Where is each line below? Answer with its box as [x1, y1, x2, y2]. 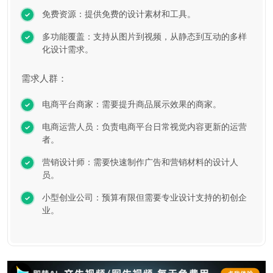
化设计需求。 [42, 43, 93, 54]
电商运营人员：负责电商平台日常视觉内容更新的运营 [42, 121, 247, 132]
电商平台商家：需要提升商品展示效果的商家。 [42, 98, 221, 109]
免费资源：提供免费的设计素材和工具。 [42, 8, 196, 19]
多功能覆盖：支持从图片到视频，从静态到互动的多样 [42, 30, 247, 41]
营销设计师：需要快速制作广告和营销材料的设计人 [42, 156, 238, 167]
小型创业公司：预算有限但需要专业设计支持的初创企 [42, 191, 247, 202]
